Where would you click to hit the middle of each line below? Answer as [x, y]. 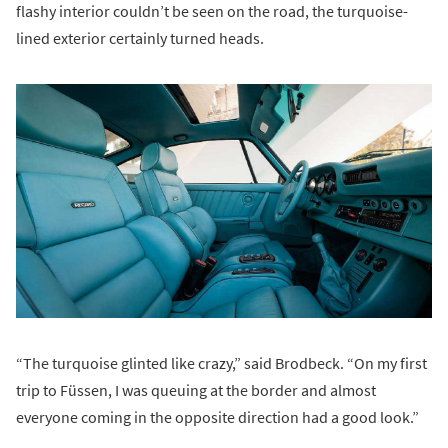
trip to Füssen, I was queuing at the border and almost [196, 389]
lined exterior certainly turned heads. [140, 37]
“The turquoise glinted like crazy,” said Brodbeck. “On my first [221, 362]
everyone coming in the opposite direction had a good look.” [217, 416]
